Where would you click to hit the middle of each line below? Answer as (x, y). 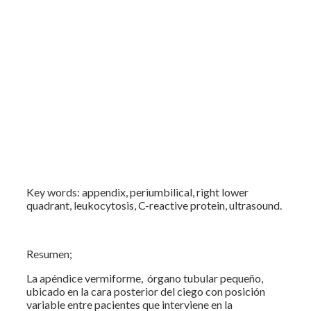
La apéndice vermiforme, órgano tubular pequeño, (145, 278)
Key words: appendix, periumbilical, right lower (137, 192)
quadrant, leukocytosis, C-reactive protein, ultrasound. (154, 205)
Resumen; (49, 253)
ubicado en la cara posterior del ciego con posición (146, 291)
